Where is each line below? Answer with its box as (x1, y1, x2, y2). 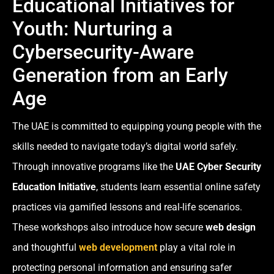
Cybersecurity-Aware (12, 40, 194, 64)
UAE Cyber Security (176, 161, 261, 173)
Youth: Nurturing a (12, 17, 172, 41)
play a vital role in (157, 242, 235, 254)
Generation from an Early (12, 64, 228, 87)
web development (79, 242, 157, 254)
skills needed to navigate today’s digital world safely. (12, 141, 238, 153)
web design (206, 221, 256, 234)
